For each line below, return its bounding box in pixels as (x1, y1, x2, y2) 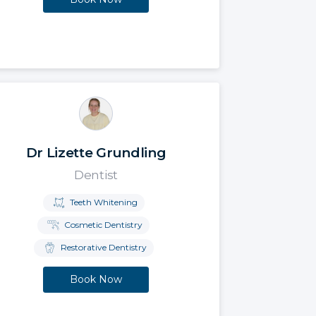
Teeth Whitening (67, 196, 138, 207)
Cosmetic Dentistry (62, 219, 142, 230)
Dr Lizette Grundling (25, 144, 166, 161)
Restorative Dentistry (58, 241, 147, 253)
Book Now (70, 273, 122, 286)
